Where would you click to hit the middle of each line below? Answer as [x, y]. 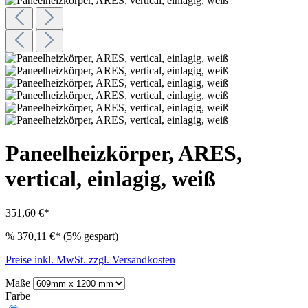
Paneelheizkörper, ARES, [124, 154]
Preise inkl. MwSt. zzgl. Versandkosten [90, 259]
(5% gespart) [91, 236]
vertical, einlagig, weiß [111, 179]
